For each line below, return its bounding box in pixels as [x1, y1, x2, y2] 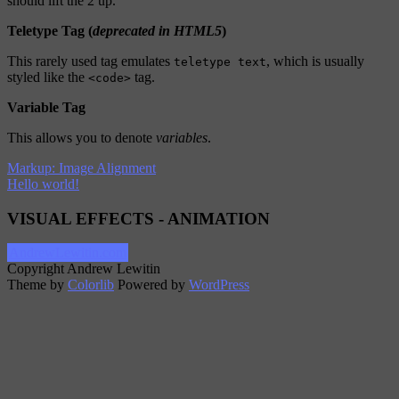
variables [156, 129, 208, 145]
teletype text [174, 54, 266, 69]
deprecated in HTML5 [93, 22, 222, 38]
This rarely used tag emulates [7, 53, 174, 69]
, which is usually [266, 53, 364, 69]
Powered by [114, 277, 189, 293]
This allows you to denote [7, 129, 156, 145]
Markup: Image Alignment [7, 159, 156, 175]
